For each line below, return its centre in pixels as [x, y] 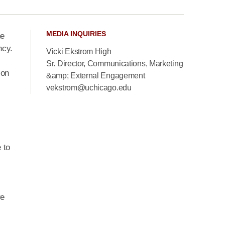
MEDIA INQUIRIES [76, 34]
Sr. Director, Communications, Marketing [115, 64]
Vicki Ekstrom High [79, 51]
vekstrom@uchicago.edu [89, 88]
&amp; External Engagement [96, 76]
